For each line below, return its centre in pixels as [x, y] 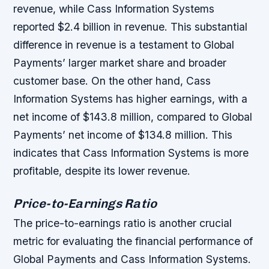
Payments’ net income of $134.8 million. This [123, 134]
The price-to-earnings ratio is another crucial [123, 223]
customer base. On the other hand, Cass [112, 80]
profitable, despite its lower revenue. [102, 171]
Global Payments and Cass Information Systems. [132, 259]
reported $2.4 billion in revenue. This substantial [131, 26]
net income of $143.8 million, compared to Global [133, 116]
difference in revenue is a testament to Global [124, 44]
